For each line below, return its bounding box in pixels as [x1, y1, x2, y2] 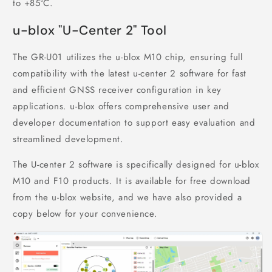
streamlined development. [13, 132, 124, 146]
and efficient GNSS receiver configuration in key [13, 83, 222, 97]
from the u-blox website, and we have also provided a [13, 191, 242, 205]
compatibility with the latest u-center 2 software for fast [13, 67, 246, 81]
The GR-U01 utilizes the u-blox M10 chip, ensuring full [13, 50, 243, 64]
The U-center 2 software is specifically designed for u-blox [13, 158, 259, 172]
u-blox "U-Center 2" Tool [13, 21, 168, 39]
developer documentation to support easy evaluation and [13, 116, 256, 130]
